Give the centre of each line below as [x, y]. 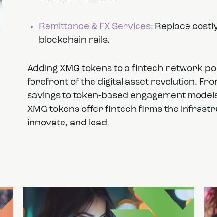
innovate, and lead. [68, 123]
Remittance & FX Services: [96, 27]
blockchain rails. [74, 41]
